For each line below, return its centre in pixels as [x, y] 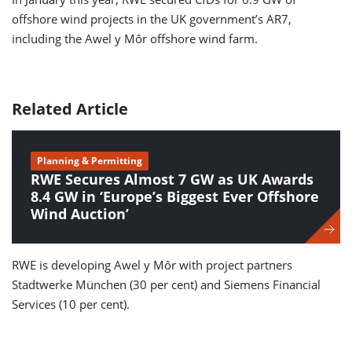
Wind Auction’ [80, 213]
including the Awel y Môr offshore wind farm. [135, 38]
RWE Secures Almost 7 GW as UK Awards [172, 179]
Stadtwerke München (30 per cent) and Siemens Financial [166, 284]
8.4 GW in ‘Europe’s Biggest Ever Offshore [175, 196]
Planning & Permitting [90, 160]
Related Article [70, 108]
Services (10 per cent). [71, 304]
